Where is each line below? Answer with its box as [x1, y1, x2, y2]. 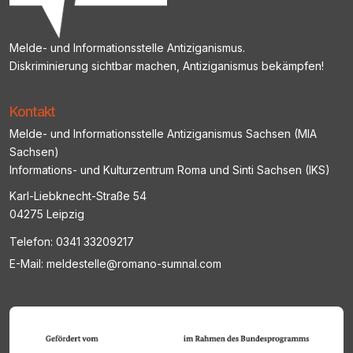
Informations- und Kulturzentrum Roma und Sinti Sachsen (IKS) [9, 162, 330, 176]
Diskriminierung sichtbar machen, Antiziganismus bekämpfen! [9, 58, 324, 72]
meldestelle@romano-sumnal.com [46, 256, 221, 270]
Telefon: [9, 234, 56, 248]
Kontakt [9, 102, 56, 120]
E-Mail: [9, 256, 46, 270]
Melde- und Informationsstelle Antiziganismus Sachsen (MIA [9, 126, 317, 140]
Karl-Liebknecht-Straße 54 [9, 188, 147, 203]
